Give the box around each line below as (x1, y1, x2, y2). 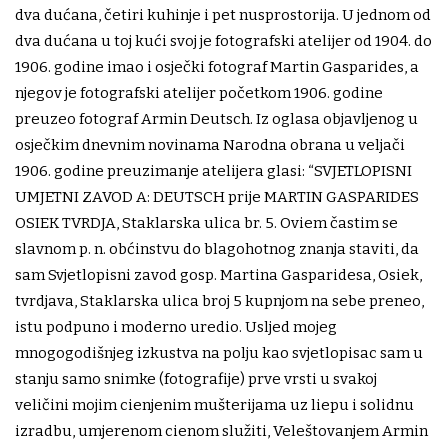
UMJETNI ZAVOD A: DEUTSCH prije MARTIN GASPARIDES (15, 187, 419, 206)
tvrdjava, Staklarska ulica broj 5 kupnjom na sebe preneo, (15, 291, 424, 310)
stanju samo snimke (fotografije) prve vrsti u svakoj (15, 369, 377, 388)
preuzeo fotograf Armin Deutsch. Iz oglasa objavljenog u (15, 109, 418, 128)
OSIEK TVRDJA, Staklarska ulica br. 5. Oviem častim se (15, 213, 398, 232)
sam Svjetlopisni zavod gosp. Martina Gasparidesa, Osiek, (15, 265, 422, 284)
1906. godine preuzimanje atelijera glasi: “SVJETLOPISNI (15, 161, 412, 180)
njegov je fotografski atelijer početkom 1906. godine (15, 83, 383, 102)
